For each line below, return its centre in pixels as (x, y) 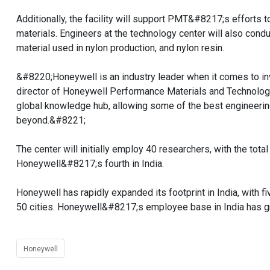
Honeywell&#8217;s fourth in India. (90, 164)
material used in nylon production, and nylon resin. (120, 48)
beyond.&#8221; (51, 120)
